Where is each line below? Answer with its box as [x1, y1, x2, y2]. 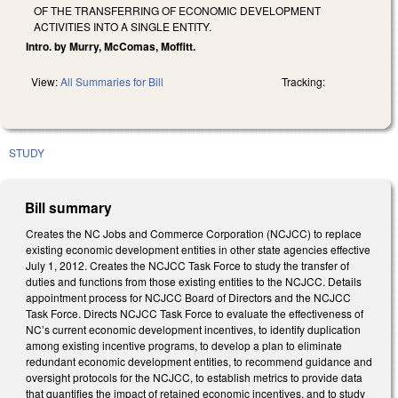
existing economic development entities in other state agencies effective [26, 241, 370, 257]
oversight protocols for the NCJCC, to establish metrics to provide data [26, 369, 362, 385]
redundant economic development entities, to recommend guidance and [26, 353, 372, 369]
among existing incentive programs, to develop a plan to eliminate [26, 337, 342, 353]
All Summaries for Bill [60, 73, 163, 89]
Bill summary [25, 196, 113, 218]
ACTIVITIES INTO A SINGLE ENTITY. [34, 18, 211, 34]
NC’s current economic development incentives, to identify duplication [26, 321, 361, 337]
